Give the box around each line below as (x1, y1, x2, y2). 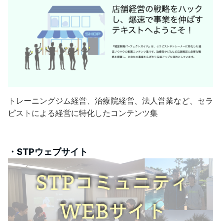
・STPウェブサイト (8, 147, 88, 157)
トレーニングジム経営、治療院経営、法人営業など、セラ (8, 96, 213, 106)
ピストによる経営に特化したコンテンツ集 (8, 108, 158, 118)
